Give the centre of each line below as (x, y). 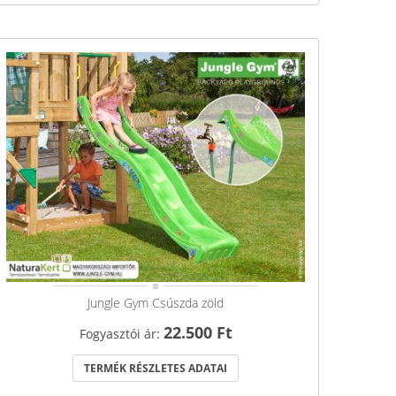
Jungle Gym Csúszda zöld (156, 302)
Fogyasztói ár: (121, 333)
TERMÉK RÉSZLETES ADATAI (156, 368)
